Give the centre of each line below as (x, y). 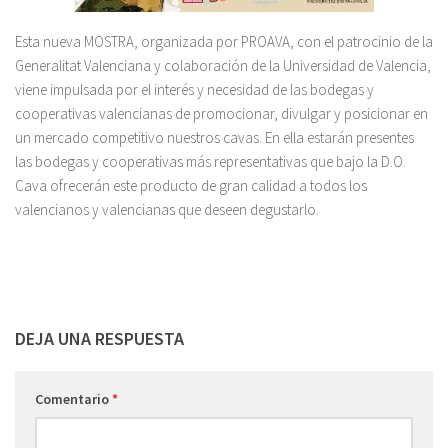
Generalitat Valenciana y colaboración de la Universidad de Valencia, (223, 65)
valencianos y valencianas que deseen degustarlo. (167, 209)
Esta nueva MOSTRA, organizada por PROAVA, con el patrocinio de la (224, 41)
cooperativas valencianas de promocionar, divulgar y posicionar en (221, 113)
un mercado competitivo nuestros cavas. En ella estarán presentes (214, 137)
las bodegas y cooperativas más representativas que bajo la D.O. (210, 161)
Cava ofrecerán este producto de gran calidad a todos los (191, 185)
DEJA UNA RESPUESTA (99, 338)
